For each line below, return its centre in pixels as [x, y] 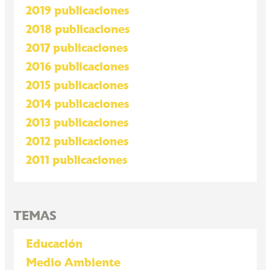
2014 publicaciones [77, 104]
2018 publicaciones [77, 30]
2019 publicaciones [77, 11]
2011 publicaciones [76, 160]
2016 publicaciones [77, 67]
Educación [54, 244]
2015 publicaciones [77, 86]
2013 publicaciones [77, 123]
